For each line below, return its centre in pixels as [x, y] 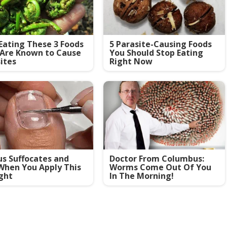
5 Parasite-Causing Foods [160, 44]
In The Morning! [141, 176]
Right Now [131, 61]
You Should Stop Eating [156, 52]
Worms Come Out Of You [160, 167]
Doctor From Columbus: [157, 158]
